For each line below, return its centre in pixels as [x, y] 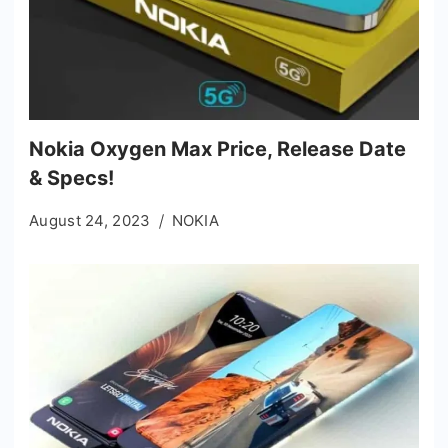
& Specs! [71, 177]
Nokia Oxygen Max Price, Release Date [217, 148]
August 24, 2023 [90, 220]
